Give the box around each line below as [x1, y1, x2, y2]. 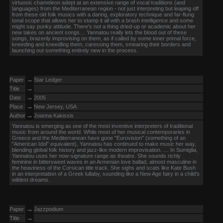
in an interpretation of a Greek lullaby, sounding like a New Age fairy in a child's [12, 171, 200, 177]
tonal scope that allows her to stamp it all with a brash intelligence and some [12, 17, 193, 23]
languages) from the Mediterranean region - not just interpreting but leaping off [12, 5, 199, 11]
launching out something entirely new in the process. [12, 47, 138, 53]
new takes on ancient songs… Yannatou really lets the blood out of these [12, 29, 187, 35]
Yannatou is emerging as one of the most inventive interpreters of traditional [12, 123, 193, 129]
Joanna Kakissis [34, 112, 74, 118]
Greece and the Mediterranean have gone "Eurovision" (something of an [12, 135, 186, 141]
